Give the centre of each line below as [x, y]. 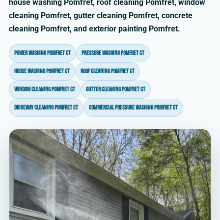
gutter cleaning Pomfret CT [116, 90]
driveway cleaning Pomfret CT [46, 108]
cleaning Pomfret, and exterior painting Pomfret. [95, 29]
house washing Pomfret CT [42, 71]
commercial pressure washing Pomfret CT [133, 108]
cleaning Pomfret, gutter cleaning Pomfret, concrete [101, 16]
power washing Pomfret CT [42, 53]
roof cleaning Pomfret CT [108, 71]
